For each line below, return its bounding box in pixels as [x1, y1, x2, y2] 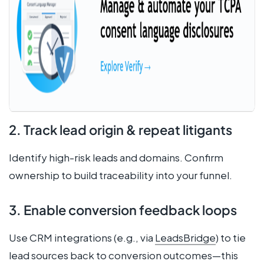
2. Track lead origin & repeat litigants [9, 121, 232, 138]
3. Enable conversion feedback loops [9, 201, 237, 218]
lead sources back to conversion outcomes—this [9, 248, 238, 262]
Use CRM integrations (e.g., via [9, 230, 155, 244]
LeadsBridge [155, 230, 216, 244]
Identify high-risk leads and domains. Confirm [9, 150, 223, 164]
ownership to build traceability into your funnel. [9, 168, 232, 181]
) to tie [216, 230, 246, 244]
